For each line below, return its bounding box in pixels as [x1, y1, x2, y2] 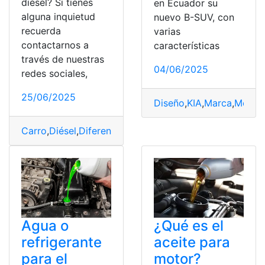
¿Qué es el [154, 217, 224, 235]
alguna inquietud [21, 10, 95, 22]
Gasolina [131, 124, 170, 137]
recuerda [21, 24, 61, 37]
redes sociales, [21, 67, 88, 79]
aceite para [154, 234, 230, 251]
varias [154, 25, 180, 38]
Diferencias [79, 124, 129, 137]
